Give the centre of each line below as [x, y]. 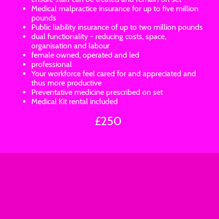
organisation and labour [70, 45]
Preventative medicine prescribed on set [97, 92]
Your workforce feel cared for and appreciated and [114, 73]
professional [52, 64]
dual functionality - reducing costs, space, [99, 36]
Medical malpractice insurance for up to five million [115, 8]
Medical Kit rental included [75, 101]
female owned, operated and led [85, 55]
